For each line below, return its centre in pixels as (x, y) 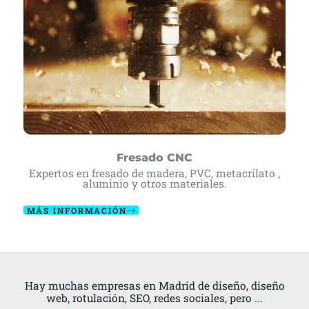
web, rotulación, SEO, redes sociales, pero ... (154, 298)
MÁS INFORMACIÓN (77, 210)
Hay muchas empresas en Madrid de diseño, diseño (154, 286)
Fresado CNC (154, 157)
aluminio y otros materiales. (154, 183)
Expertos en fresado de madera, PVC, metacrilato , (154, 173)
